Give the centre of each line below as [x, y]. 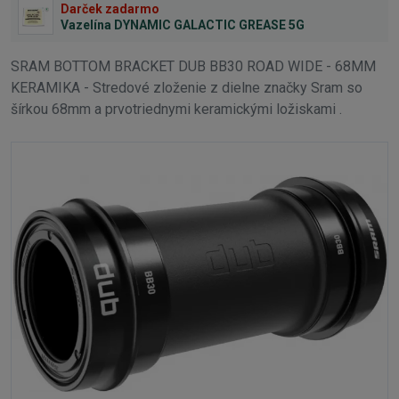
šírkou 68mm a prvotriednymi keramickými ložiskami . [176, 110]
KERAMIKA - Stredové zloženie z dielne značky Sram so [187, 88]
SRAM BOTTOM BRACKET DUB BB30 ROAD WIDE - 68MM [193, 67]
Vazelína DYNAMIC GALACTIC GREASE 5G [183, 24]
